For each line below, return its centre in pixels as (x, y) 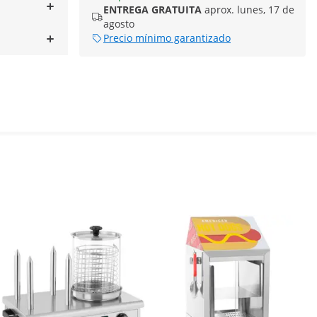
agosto (119, 24)
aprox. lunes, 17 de (249, 10)
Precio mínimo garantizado (167, 38)
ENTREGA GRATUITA (152, 10)
